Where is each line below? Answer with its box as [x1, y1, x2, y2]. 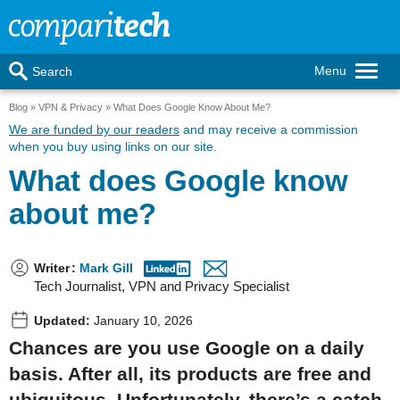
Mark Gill [79, 261, 133, 275]
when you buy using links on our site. [9, 139, 217, 154]
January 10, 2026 [90, 313, 193, 328]
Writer [34, 261, 70, 275]
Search [32, 64, 72, 79]
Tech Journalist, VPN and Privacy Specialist [34, 279, 289, 294]
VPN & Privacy [38, 102, 103, 112]
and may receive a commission [179, 122, 358, 137]
